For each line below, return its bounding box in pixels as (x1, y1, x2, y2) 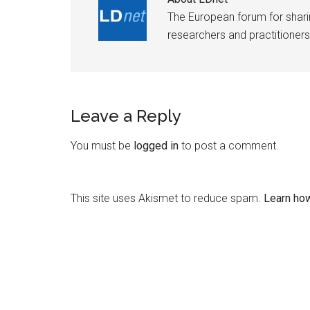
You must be (71, 139, 134, 152)
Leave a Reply (71, 106, 181, 126)
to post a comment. (179, 139, 279, 152)
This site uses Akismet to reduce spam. (71, 192, 264, 205)
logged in (134, 139, 179, 152)
